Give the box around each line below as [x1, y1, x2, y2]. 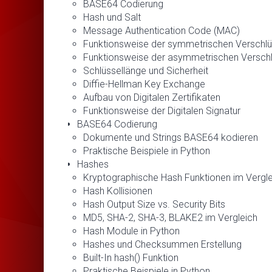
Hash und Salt [83, 11, 141, 23]
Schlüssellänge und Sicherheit [83, 64, 208, 76]
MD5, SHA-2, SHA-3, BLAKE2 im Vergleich [83, 211, 257, 223]
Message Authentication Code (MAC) [83, 24, 240, 36]
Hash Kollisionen [83, 185, 152, 197]
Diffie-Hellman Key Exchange [83, 78, 205, 90]
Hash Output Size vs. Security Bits [83, 198, 225, 210]
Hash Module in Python [83, 225, 180, 237]
